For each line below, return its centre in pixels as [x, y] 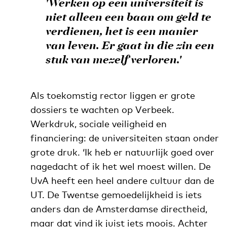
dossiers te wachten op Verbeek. [102, 109]
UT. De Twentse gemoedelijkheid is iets [116, 194]
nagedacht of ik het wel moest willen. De [120, 166]
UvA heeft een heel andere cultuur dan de [122, 180]
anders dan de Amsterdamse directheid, [119, 209]
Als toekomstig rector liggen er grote [112, 95]
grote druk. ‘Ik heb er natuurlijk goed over [122, 152]
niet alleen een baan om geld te [128, 18]
